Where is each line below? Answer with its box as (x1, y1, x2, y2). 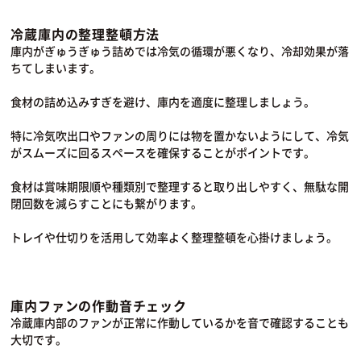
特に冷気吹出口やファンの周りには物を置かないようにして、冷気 (10, 127, 350, 144)
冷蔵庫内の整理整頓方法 (10, 24, 160, 44)
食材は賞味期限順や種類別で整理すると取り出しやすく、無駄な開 (10, 178, 350, 195)
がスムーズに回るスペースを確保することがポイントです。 (10, 144, 316, 161)
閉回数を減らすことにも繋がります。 (10, 195, 203, 212)
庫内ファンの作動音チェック (10, 296, 187, 316)
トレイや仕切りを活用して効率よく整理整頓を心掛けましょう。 (10, 229, 338, 246)
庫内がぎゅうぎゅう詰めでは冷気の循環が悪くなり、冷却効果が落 (10, 43, 350, 60)
